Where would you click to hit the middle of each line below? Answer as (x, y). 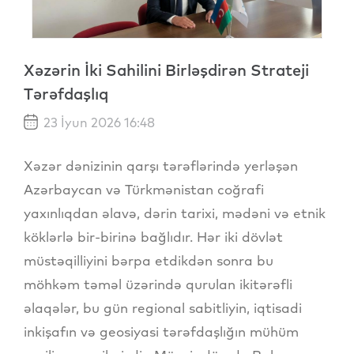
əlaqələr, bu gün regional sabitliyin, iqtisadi (163, 308)
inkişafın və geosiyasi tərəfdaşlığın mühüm (161, 332)
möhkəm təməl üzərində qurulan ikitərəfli (158, 284)
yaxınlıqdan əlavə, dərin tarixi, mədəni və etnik (175, 213)
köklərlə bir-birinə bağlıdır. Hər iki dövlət (153, 237)
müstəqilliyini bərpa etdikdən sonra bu (149, 261)
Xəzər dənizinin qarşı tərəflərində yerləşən (161, 166)
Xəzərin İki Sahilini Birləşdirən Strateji (166, 70)
